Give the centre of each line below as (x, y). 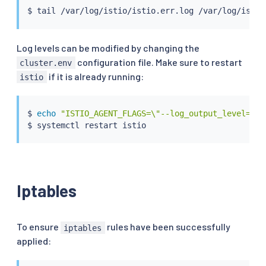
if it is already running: (95, 76)
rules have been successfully (167, 227)
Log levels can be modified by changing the (108, 47)
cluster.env (46, 63)
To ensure (39, 227)
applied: (34, 241)
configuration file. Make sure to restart (159, 62)
